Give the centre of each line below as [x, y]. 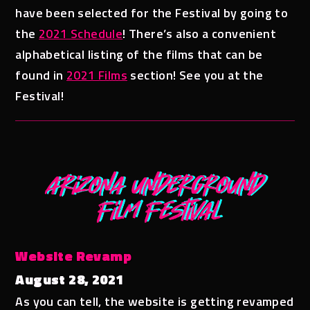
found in [41, 75]
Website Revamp [74, 255]
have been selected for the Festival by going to [152, 12]
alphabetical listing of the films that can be [139, 54]
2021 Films [97, 75]
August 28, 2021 [70, 279]
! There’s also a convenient [200, 33]
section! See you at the [195, 75]
